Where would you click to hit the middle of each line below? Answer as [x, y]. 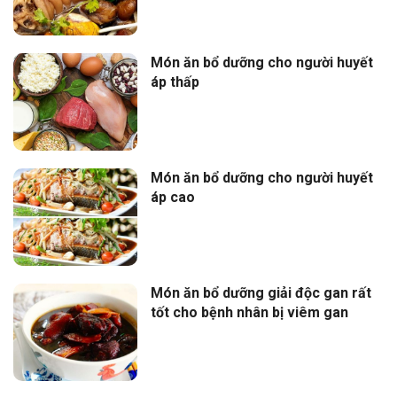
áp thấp [175, 82]
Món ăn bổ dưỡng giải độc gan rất [261, 293]
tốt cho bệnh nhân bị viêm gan [249, 312]
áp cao [173, 197]
